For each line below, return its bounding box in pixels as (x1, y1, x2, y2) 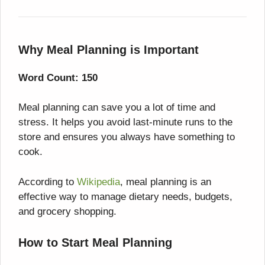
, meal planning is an (120, 176, 211, 188)
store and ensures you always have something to (18, 131, 235, 143)
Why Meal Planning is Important (18, 43, 199, 56)
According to (18, 176, 77, 188)
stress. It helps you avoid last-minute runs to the (18, 117, 232, 128)
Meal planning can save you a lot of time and (18, 102, 215, 114)
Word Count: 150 (18, 72, 98, 83)
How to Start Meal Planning (18, 236, 172, 250)
